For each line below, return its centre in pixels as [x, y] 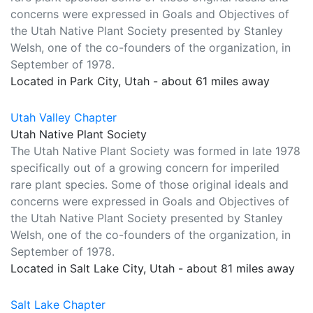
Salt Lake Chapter [58, 305]
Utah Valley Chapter [64, 117]
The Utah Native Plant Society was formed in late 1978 [155, 151]
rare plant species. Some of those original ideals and [150, 184]
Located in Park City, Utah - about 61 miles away [140, 81]
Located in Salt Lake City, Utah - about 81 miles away [153, 268]
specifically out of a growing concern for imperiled [145, 168]
